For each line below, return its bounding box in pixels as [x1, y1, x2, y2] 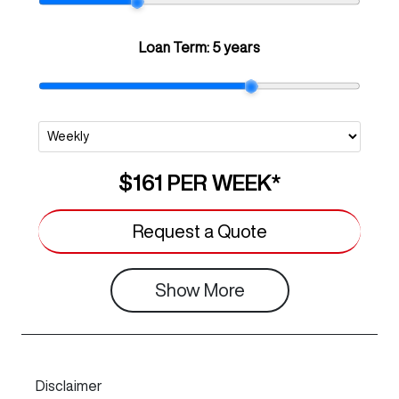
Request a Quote [132, 222, 267, 241]
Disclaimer [36, 379, 102, 394]
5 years [212, 40, 260, 55]
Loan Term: [139, 40, 212, 55]
